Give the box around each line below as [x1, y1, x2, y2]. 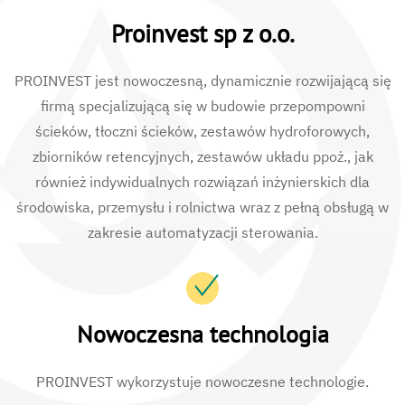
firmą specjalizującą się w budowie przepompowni [40, 97, 365, 116]
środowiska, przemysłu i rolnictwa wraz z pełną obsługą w [16, 198, 389, 217]
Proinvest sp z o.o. [110, 17, 295, 51]
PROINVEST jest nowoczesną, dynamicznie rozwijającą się [14, 71, 391, 90]
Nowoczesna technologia [76, 319, 329, 350]
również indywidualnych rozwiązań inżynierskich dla [35, 173, 370, 192]
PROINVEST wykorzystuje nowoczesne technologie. [36, 372, 369, 391]
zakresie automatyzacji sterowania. [87, 223, 318, 242]
